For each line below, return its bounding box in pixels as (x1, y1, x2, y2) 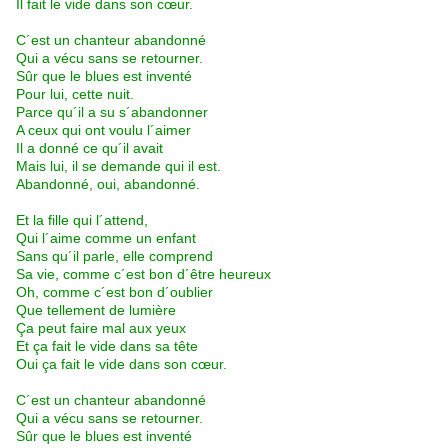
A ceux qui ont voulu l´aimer (16, 122, 191, 139)
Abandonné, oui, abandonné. (16, 176, 200, 193)
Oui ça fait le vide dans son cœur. (16, 356, 227, 373)
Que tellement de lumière (16, 302, 176, 319)
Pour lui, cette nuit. (16, 86, 134, 103)
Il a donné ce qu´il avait (16, 140, 163, 157)
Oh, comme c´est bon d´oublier (16, 284, 213, 301)
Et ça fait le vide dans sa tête (16, 338, 198, 355)
